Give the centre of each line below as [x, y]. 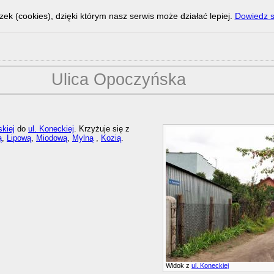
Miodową [51, 138]
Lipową [19, 138]
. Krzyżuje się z [102, 129]
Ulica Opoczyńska [118, 80]
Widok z [179, 266]
